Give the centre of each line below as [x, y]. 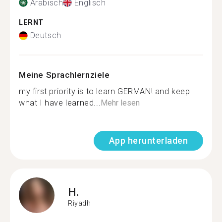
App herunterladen [148, 140]
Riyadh [80, 203]
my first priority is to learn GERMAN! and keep [105, 91]
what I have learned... [60, 103]
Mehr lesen [120, 103]
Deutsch [46, 35]
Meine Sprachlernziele [64, 75]
